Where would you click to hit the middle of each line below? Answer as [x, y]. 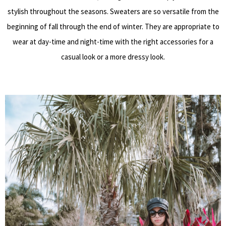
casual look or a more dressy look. [113, 57]
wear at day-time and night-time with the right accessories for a [113, 42]
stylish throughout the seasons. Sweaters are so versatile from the [113, 12]
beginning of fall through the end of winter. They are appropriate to [113, 27]
